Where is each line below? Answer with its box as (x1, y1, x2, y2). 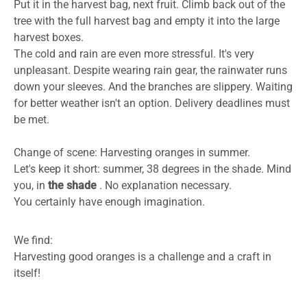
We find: (14, 234, 53, 247)
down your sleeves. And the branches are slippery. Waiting (14, 80, 293, 94)
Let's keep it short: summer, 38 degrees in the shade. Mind (14, 162, 291, 176)
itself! (14, 267, 40, 280)
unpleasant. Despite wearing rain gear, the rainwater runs (14, 64, 287, 77)
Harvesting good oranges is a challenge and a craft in (14, 250, 271, 264)
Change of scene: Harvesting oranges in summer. (14, 146, 250, 160)
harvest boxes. (14, 31, 84, 45)
